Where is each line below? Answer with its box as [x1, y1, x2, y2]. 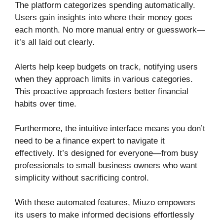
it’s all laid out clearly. [15, 37, 95, 47]
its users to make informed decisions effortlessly [15, 210, 194, 220]
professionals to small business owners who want [15, 160, 197, 170]
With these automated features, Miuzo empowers [15, 197, 195, 207]
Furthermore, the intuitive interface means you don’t [15, 123, 205, 133]
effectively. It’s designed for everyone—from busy [15, 148, 198, 158]
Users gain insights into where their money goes [15, 12, 192, 22]
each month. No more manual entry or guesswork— [15, 25, 205, 35]
